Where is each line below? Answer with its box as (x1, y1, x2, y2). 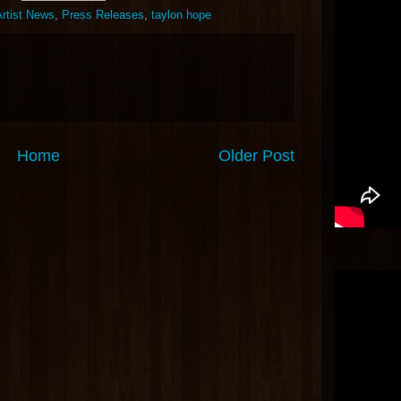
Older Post (218, 146, 294, 165)
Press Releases (62, 8, 144, 21)
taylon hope (151, 8, 211, 21)
